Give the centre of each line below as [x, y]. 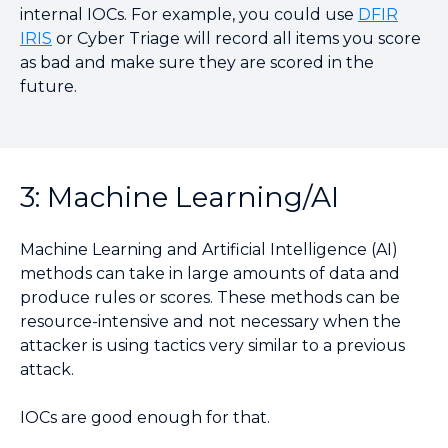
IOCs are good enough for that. [147, 417]
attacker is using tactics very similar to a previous [212, 345]
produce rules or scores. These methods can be [210, 297]
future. [50, 86]
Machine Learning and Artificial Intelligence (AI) [209, 249]
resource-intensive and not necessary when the [210, 321]
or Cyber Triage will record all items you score [236, 38]
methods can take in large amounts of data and [210, 273]
